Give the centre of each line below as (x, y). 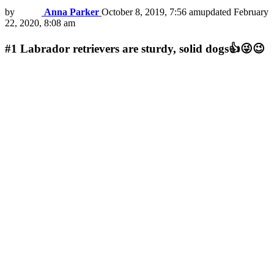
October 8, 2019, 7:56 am (151, 12)
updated (217, 12)
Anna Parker (72, 12)
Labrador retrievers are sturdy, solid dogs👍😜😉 (143, 48)
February (251, 12)
